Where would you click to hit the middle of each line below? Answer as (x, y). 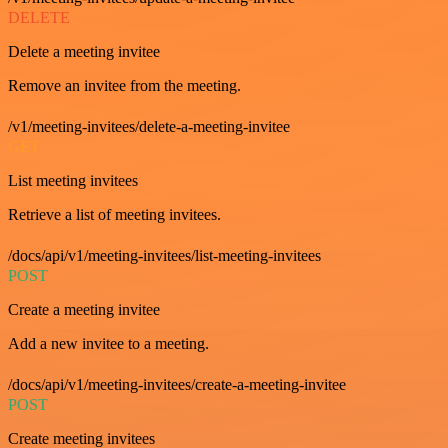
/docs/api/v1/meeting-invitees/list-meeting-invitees (164, 255)
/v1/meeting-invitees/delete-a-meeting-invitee (149, 126)
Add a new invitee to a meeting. (108, 343)
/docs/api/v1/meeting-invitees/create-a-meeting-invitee (177, 384)
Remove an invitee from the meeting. (124, 85)
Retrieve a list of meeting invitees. (114, 214)
